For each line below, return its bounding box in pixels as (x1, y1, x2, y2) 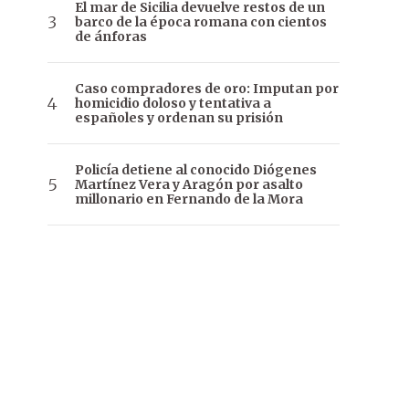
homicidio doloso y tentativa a (75, 95, 271, 112)
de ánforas (75, 28, 147, 46)
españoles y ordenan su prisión (75, 110, 283, 127)
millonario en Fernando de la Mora (75, 191, 303, 208)
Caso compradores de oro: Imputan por (75, 80, 339, 98)
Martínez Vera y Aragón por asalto (75, 176, 303, 194)
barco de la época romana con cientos (75, 14, 327, 31)
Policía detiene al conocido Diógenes (75, 162, 317, 179)
